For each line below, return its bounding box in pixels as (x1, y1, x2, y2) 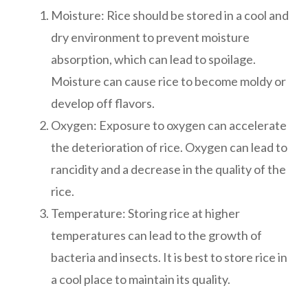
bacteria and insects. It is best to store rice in (51, 249, 287, 265)
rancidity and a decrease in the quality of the (51, 161, 286, 177)
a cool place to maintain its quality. (51, 271, 230, 287)
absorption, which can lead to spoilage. (51, 51, 256, 67)
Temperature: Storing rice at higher (51, 205, 240, 221)
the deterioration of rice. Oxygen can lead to (51, 139, 287, 155)
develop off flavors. (51, 95, 155, 111)
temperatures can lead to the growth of (51, 227, 262, 243)
